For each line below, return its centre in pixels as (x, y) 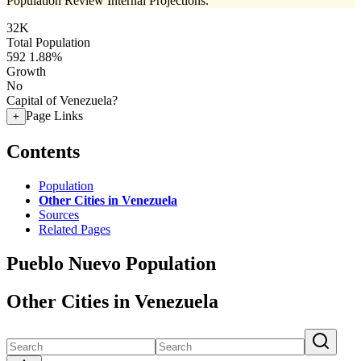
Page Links (54, 116)
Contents (43, 151)
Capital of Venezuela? (62, 100)
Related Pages (75, 229)
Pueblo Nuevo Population (111, 263)
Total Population (48, 42)
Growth (26, 71)
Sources (59, 214)
